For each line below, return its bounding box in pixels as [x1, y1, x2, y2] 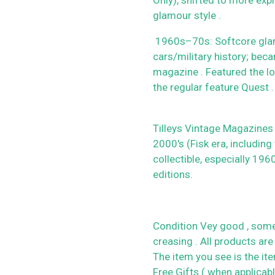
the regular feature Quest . [153, 80, 274, 93]
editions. [153, 168, 193, 180]
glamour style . [153, 9, 221, 21]
